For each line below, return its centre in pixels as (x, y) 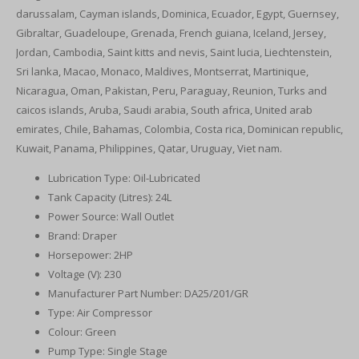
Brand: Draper (83, 236)
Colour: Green (82, 332)
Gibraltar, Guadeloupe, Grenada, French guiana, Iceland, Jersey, (171, 33)
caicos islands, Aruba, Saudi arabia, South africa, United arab (164, 110)
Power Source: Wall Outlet (111, 216)
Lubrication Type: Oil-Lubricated (124, 178)
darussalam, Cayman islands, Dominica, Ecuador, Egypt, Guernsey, (177, 14)
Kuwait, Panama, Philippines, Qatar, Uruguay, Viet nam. (149, 148)
